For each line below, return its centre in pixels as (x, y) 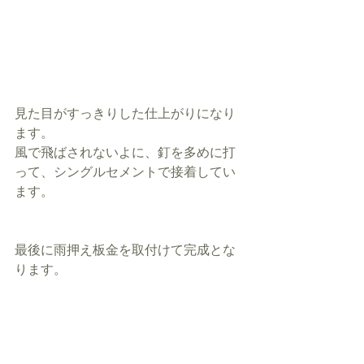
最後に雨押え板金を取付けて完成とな (125, 250)
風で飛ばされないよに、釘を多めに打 (125, 153)
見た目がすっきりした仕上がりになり (125, 114)
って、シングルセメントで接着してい (125, 172)
